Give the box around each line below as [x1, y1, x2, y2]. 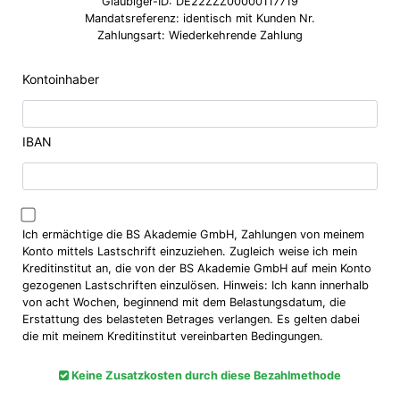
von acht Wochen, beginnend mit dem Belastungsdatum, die [22, 296, 346, 310]
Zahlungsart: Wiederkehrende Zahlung [97, 29, 303, 43]
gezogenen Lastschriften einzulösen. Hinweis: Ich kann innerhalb [22, 279, 223, 293]
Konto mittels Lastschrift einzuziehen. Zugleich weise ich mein [22, 245, 357, 259]
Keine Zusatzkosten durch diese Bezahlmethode [69, 369, 341, 383]
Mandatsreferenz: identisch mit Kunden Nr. [85, 12, 315, 26]
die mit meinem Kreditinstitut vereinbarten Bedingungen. [22, 329, 323, 344]
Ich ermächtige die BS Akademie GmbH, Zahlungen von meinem [22, 228, 364, 242]
